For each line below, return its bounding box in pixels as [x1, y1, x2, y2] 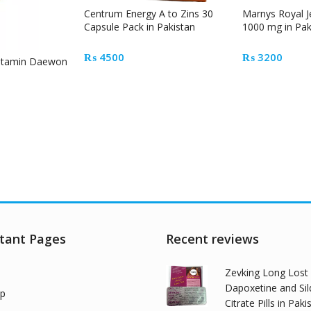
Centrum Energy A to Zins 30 [84, 6, 213, 20]
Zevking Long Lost [225, 265, 308, 279]
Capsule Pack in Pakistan [84, 19, 195, 33]
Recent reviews [166, 230, 259, 247]
